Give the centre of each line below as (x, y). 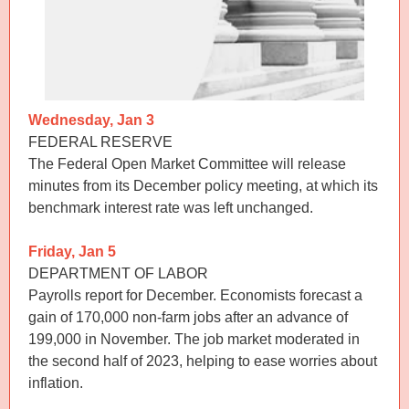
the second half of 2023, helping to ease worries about (203, 361)
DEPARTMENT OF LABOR (118, 273)
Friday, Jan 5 (72, 252)
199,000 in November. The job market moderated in (194, 339)
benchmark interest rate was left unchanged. (171, 208)
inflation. (56, 383)
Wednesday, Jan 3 (91, 120)
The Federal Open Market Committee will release (187, 164)
